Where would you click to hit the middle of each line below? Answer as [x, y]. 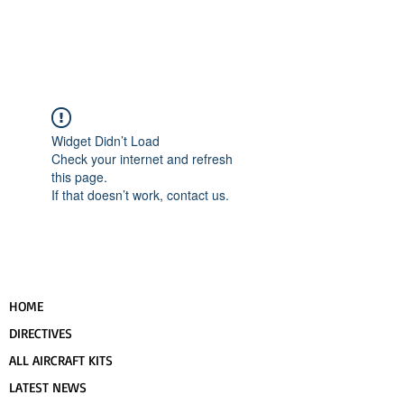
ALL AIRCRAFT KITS [61, 360]
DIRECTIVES [41, 333]
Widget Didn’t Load [106, 141]
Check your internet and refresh [142, 159]
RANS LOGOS [144, 34]
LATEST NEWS [48, 387]
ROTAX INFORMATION [69, 63]
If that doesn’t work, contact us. [140, 195]
